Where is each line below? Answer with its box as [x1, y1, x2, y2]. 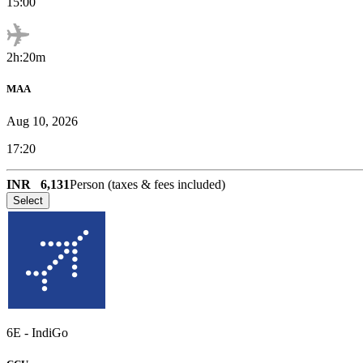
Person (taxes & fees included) [70, 177, 225, 191]
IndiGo [32, 325, 68, 340]
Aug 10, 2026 [6, 113, 78, 128]
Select [13, 194, 43, 207]
